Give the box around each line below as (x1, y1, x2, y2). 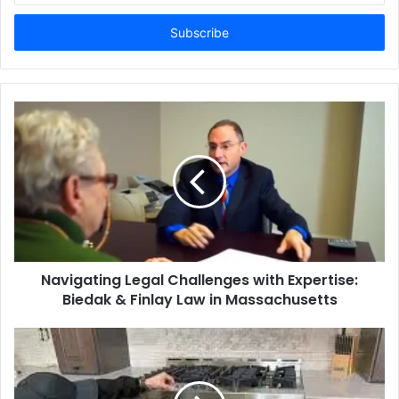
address (13, 25, 58, 40)
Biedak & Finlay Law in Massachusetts (61, 289, 338, 310)
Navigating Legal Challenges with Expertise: (41, 269, 358, 290)
